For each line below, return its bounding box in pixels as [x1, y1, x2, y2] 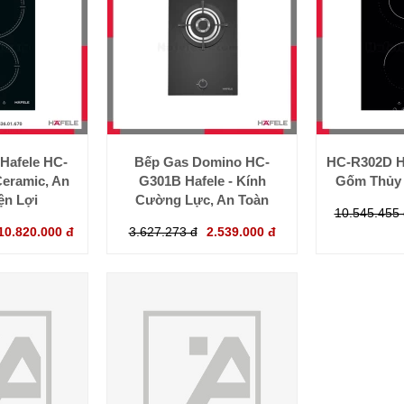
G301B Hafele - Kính [138, 173, 266, 189]
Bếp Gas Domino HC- [134, 154, 270, 170]
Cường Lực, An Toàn [135, 192, 269, 208]
